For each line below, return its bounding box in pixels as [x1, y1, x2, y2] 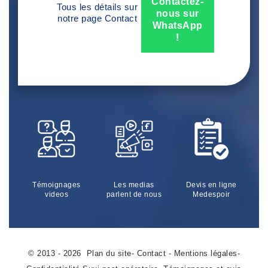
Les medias [113, 181, 154, 190]
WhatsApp [152, 20, 203, 31]
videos [45, 190, 69, 199]
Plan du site [86, 249, 132, 258]
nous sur [156, 8, 199, 19]
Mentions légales [173, 249, 237, 258]
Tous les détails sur [57, 2, 138, 13]
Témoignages [32, 181, 81, 190]
